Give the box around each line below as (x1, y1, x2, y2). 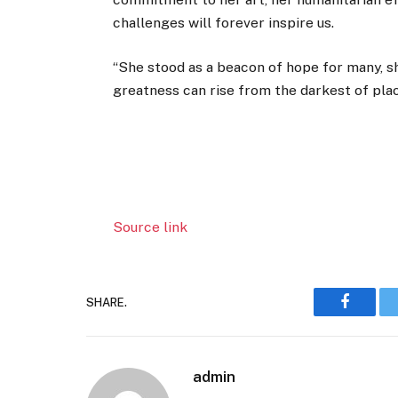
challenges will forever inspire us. (113, 13, 335, 31)
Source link (113, 219, 188, 236)
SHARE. (86, 295, 127, 309)
